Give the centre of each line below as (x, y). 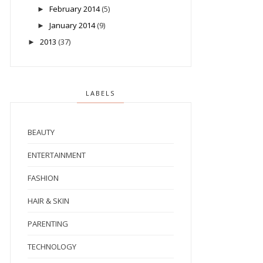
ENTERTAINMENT (56, 155)
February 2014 (74, 9)
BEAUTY (41, 132)
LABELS (101, 93)
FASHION (43, 178)
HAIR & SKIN (48, 201)
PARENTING (48, 224)
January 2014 (72, 25)
